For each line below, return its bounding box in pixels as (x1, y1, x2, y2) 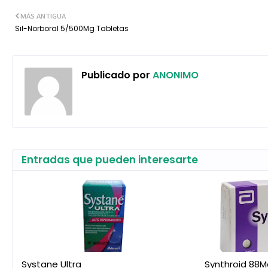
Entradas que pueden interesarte (22, 152, 198, 167)
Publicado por (81, 68, 150, 82)
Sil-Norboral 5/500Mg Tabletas (15, 23, 129, 33)
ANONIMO (150, 68, 199, 82)
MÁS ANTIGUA (20, 11, 66, 20)
